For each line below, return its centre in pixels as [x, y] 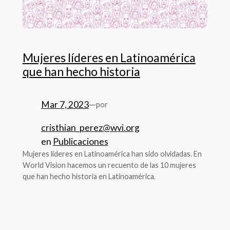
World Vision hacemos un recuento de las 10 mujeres [109, 165]
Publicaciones [80, 141]
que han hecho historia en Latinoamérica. [89, 176]
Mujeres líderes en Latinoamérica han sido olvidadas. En [112, 154]
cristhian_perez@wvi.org [90, 127]
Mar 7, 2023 [65, 105]
